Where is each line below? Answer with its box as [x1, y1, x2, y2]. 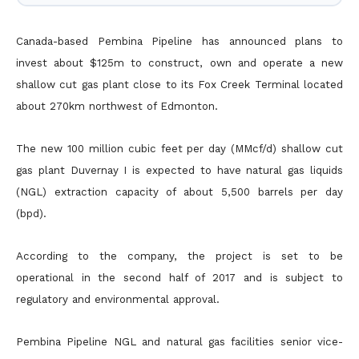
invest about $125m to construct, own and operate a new [16, 57, 343, 69]
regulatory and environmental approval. [16, 293, 220, 305]
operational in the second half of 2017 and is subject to [16, 272, 343, 284]
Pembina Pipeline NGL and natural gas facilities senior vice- [16, 336, 343, 348]
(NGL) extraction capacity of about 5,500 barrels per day [16, 186, 343, 198]
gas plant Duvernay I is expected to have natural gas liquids [16, 164, 343, 176]
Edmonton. [160, 100, 218, 112]
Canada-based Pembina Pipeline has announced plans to [16, 35, 343, 47]
